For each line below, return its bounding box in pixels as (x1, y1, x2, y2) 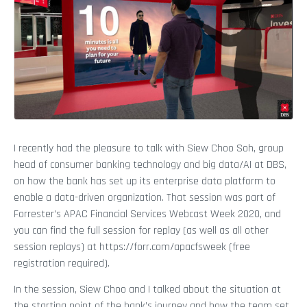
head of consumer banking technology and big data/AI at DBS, (14, 157, 286, 172)
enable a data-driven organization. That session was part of (14, 190, 275, 205)
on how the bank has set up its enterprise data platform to (14, 173, 275, 188)
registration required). (14, 256, 110, 271)
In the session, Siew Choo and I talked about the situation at (14, 282, 281, 297)
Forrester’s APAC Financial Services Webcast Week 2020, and (14, 206, 281, 221)
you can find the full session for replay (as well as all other (14, 223, 269, 238)
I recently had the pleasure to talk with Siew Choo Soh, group (14, 140, 284, 156)
